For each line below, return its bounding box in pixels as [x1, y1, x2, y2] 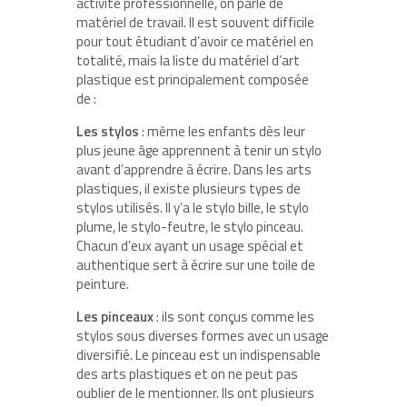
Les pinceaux [76, 305, 154, 327]
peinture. [76, 273, 132, 294]
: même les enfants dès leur [139, 120, 305, 142]
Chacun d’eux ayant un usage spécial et [76, 234, 303, 256]
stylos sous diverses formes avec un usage [76, 324, 329, 346]
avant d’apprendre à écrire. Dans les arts [76, 158, 312, 180]
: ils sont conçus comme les [154, 305, 314, 327]
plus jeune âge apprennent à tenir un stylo [76, 139, 322, 161]
